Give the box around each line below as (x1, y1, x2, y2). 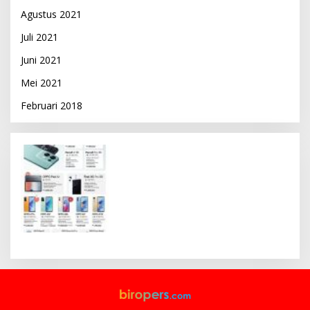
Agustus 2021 (21, 8, 82, 21)
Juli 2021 (21, 30, 58, 44)
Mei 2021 (21, 76, 62, 90)
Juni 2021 (21, 53, 62, 67)
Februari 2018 (21, 99, 82, 113)
